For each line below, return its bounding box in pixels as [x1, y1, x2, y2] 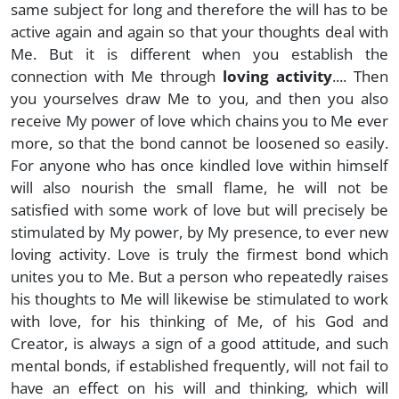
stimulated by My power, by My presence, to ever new [11, 221, 388, 242]
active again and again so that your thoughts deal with [11, 20, 388, 42]
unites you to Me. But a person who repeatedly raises [11, 265, 388, 287]
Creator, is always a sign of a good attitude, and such [11, 332, 388, 354]
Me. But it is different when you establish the [11, 43, 388, 64]
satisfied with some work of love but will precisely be [11, 199, 388, 220]
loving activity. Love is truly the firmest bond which [11, 243, 388, 265]
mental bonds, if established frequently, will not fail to [11, 354, 388, 376]
